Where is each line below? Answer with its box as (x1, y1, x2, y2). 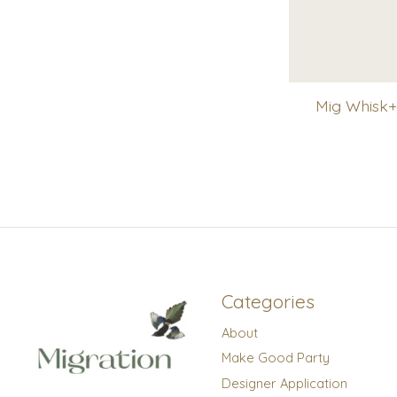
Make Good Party (221, 349, 330, 367)
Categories (221, 290, 315, 314)
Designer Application (221, 374, 347, 392)
